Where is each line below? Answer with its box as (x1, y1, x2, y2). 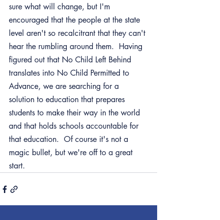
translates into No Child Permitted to (9, 68, 132, 78)
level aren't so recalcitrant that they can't (9, 28, 148, 38)
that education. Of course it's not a (9, 134, 131, 144)
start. (9, 161, 25, 171)
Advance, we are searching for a (9, 81, 121, 91)
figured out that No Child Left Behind (9, 55, 134, 65)
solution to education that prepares (9, 94, 127, 105)
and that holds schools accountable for (9, 121, 141, 131)
